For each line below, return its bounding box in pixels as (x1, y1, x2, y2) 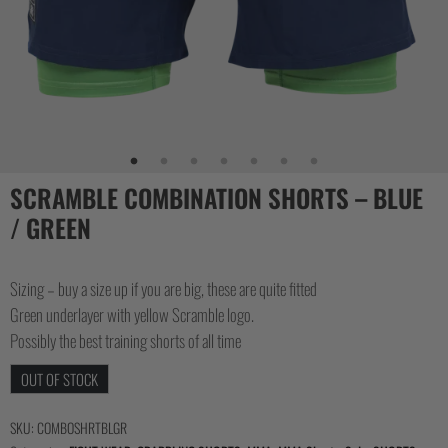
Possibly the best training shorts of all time (10, 327, 241, 353)
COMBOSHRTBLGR (37, 417, 127, 439)
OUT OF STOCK (21, 367, 98, 390)
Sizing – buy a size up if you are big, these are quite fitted (10, 275, 317, 301)
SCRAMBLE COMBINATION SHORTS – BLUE (10, 179, 423, 217)
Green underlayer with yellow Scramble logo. (10, 301, 254, 327)
